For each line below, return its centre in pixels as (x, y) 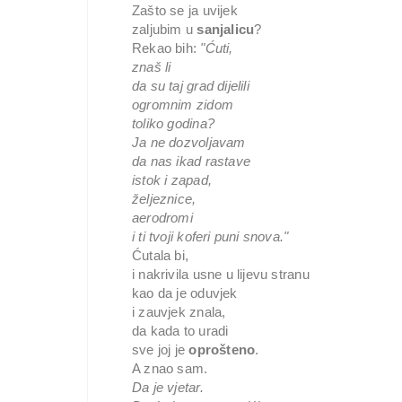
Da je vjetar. (168, 387)
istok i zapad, (172, 180)
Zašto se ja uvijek (185, 10)
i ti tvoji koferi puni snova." (210, 236)
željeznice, (164, 199)
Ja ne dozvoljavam (189, 142)
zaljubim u (165, 29)
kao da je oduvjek (185, 293)
